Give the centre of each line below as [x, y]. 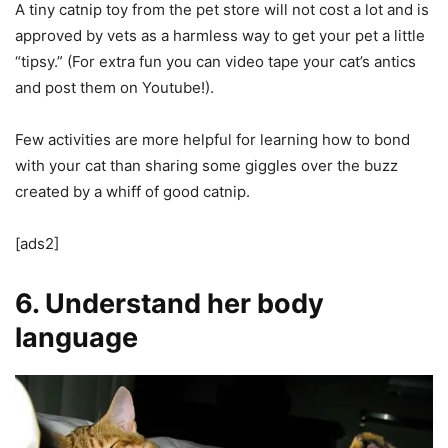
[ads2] [37, 244]
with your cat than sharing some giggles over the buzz [206, 166]
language [76, 338]
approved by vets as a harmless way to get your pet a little [220, 36]
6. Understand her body [169, 304]
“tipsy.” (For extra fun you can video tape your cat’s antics [215, 62]
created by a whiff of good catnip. [132, 192]
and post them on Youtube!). [114, 88]
